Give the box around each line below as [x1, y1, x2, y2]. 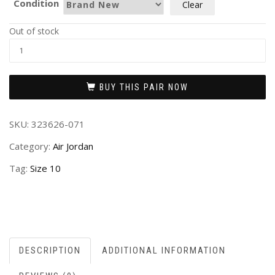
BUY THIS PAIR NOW [99, 82, 188, 93]
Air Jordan [53, 140, 93, 153]
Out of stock [9, 25, 59, 37]
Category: [9, 140, 53, 153]
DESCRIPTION [19, 244, 81, 256]
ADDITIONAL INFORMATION [102, 244, 226, 256]
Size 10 [30, 162, 61, 175]
